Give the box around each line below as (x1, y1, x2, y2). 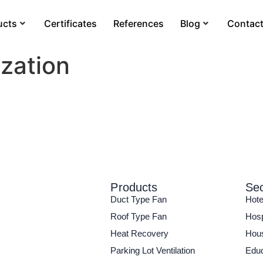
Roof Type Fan (110, 211, 167, 222)
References (113, 18, 164, 29)
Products (110, 181, 158, 194)
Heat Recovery (110, 228, 169, 239)
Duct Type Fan (110, 194, 167, 205)
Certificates (44, 18, 97, 29)
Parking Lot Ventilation (110, 245, 195, 256)
